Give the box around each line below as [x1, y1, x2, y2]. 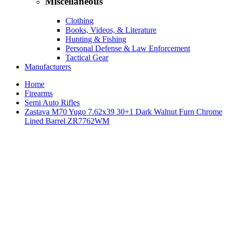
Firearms [25, 89, 53, 98]
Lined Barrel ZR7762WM [25, 117, 109, 126]
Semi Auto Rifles [25, 98, 80, 107]
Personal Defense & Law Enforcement [65, 44, 190, 53]
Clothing [65, 16, 94, 26]
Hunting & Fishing [65, 35, 126, 44]
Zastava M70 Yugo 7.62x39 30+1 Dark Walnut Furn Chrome [25, 107, 222, 117]
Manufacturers [25, 62, 71, 72]
